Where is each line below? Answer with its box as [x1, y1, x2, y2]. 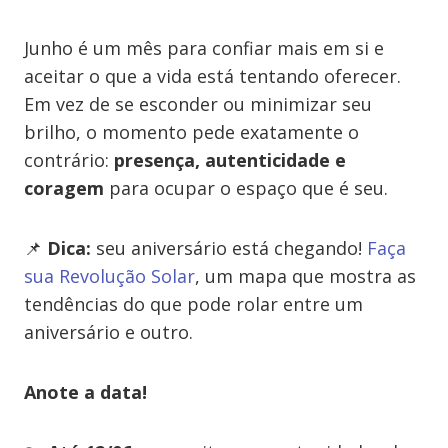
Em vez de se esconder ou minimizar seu [24, 92, 372, 116]
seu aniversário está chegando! [96, 236, 367, 260]
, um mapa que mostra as [195, 264, 416, 288]
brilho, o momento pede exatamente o [24, 120, 359, 144]
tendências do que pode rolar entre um [24, 292, 363, 316]
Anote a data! [24, 380, 147, 404]
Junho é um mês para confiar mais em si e [24, 36, 384, 60]
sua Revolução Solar [24, 264, 195, 288]
